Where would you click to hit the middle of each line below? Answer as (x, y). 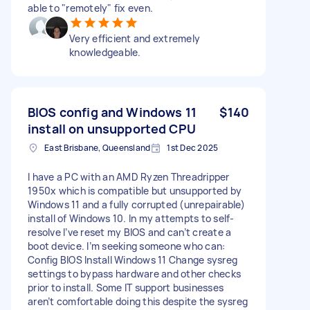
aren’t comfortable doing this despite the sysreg (138, 301)
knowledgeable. (105, 52)
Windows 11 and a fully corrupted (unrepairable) (136, 204)
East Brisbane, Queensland (98, 147)
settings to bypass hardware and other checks (134, 273)
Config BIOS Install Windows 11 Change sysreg (133, 259)
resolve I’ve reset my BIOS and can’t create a (130, 232)
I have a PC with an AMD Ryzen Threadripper (129, 176)
